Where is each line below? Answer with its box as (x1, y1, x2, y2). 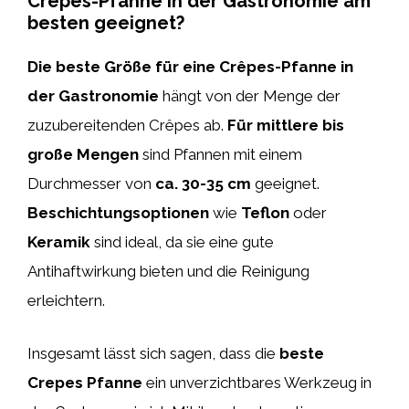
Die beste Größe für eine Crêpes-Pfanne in (27, 58, 353, 76)
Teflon (241, 204, 289, 222)
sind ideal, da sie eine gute (90, 233, 274, 251)
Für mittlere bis (227, 116, 344, 134)
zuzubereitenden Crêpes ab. (27, 116, 227, 134)
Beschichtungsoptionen (27, 204, 209, 222)
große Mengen (27, 145, 139, 163)
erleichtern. (27, 291, 105, 309)
